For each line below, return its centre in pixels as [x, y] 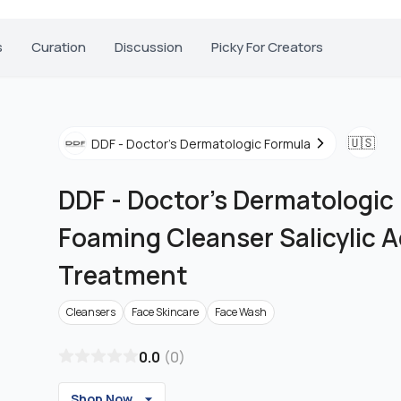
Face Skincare [165, 312]
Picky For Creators [267, 47]
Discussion [149, 47]
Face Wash [241, 312]
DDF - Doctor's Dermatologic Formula [201, 143]
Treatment [123, 275]
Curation [59, 47]
